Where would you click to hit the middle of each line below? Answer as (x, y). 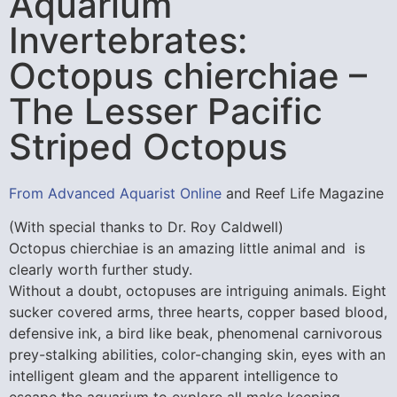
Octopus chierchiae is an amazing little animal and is (187, 249)
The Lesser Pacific (166, 111)
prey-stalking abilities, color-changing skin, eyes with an (197, 355)
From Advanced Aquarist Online (115, 193)
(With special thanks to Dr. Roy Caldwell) (146, 227)
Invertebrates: (128, 40)
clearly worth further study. (101, 270)
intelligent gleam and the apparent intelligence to (174, 376)
